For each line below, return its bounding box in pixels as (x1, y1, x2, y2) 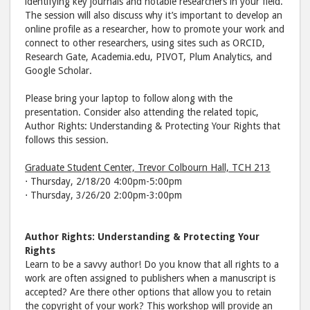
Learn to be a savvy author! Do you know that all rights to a (25, 258, 279, 270)
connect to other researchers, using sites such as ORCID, (25, 37, 265, 48)
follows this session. (25, 134, 109, 145)
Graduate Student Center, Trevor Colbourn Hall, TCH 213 (25, 161, 271, 173)
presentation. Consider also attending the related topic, (25, 106, 259, 118)
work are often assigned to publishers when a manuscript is (25, 272, 275, 284)
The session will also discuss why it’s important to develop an (25, 9, 282, 21)
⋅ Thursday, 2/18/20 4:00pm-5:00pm (25, 175, 182, 187)
